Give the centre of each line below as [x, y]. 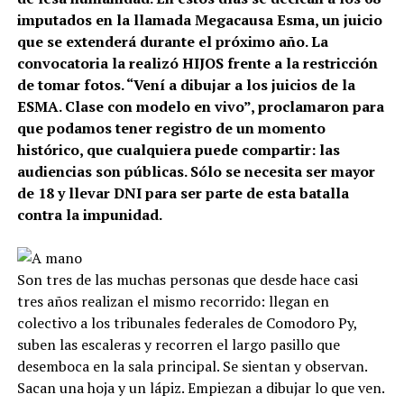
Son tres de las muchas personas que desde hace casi [187, 279]
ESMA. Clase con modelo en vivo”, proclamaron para [200, 106]
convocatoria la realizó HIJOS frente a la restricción [197, 63]
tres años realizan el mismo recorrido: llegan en [173, 301]
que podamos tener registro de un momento [171, 128]
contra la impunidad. [89, 214]
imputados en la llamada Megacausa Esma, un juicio [199, 19]
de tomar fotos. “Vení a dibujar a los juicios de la [186, 84]
